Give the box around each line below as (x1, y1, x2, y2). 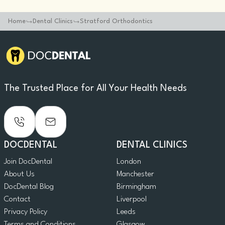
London (117, 158, 141, 166)
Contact (4, 195, 31, 204)
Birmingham (117, 183, 156, 191)
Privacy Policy (4, 208, 47, 216)
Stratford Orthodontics (80, 18, 153, 25)
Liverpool (117, 195, 147, 204)
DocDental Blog (4, 183, 54, 191)
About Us (4, 170, 35, 179)
